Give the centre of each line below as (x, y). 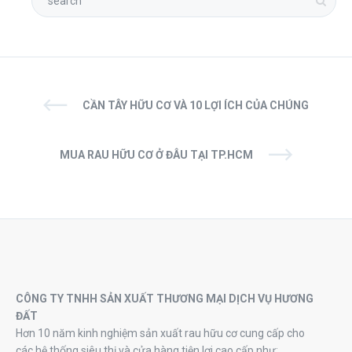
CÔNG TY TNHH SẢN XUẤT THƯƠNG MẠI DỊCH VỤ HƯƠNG (165, 299)
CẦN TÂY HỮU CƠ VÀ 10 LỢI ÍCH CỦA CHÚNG (196, 106)
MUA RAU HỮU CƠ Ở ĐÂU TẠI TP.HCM (156, 155)
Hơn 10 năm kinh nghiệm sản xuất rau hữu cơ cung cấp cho (160, 334)
